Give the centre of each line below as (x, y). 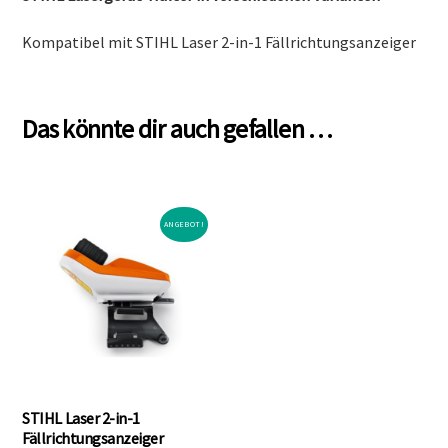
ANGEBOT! (184, 224)
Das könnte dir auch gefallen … (177, 128)
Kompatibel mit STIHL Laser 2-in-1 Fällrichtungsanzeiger (219, 42)
